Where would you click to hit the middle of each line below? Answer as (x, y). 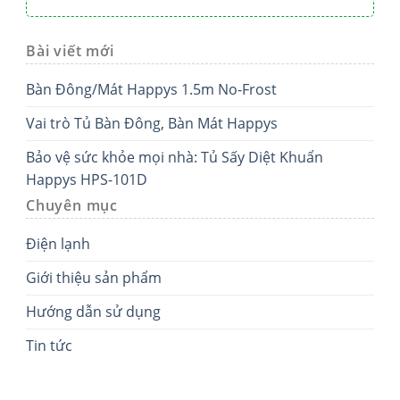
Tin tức (49, 345)
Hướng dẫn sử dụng (93, 311)
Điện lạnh (58, 243)
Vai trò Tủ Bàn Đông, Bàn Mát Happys (152, 123)
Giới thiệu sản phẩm (94, 277)
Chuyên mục (72, 205)
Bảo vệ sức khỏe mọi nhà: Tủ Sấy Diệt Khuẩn (175, 157)
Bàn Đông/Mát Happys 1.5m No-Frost (151, 89)
